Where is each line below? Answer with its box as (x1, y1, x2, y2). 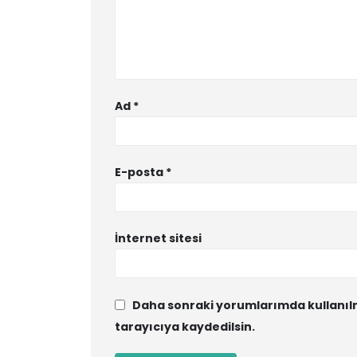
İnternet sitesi (115, 229, 202, 246)
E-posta (115, 163, 166, 180)
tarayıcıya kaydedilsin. (115, 318, 255, 335)
